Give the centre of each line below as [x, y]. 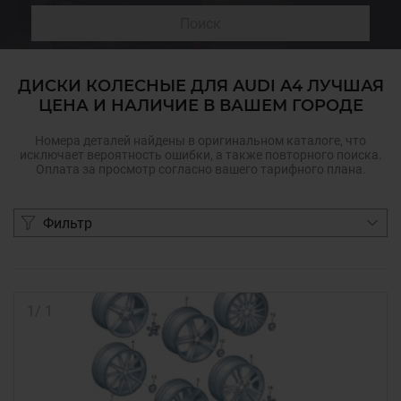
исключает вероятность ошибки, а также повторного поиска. [200, 155]
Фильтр [68, 223]
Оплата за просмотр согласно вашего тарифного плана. [200, 169]
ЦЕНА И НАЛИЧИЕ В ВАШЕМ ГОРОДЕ [200, 106]
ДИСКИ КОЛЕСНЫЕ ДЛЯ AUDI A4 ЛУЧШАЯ [200, 86]
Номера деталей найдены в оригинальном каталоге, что [200, 141]
